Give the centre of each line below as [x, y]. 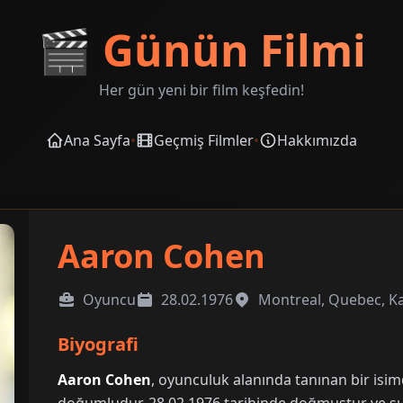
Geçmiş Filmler [204, 140]
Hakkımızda [317, 140]
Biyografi [99, 344]
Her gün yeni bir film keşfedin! [201, 90]
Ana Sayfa [97, 140]
